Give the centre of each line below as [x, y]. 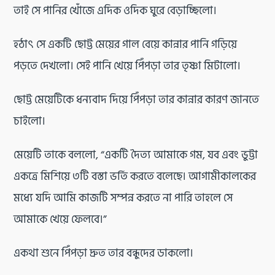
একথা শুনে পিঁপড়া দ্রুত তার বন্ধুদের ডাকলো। [103, 253]
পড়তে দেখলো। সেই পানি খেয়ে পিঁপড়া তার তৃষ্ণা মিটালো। [127, 66]
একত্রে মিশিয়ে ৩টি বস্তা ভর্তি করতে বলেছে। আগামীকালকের [135, 176]
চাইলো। [29, 121]
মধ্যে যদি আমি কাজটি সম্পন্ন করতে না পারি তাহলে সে [123, 198]
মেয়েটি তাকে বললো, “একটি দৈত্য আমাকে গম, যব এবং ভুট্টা [136, 155]
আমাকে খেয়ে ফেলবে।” [60, 219]
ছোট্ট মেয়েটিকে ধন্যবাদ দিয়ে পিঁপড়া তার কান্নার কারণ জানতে [136, 100]
